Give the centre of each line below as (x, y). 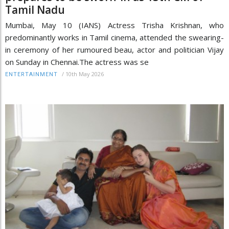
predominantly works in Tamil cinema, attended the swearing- (114, 37)
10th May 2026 (85, 74)
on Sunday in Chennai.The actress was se (77, 62)
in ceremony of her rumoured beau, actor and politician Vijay (114, 49)
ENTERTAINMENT (31, 74)
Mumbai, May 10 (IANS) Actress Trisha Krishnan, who (114, 25)
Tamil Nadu (35, 9)
